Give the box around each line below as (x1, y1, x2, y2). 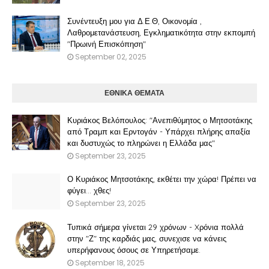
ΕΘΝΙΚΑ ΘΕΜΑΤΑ (104, 88, 165, 97)
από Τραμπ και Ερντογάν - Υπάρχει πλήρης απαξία (67, 127, 250, 136)
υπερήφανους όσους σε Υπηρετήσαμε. (67, 245, 201, 255)
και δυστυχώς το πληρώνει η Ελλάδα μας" (67, 138, 215, 148)
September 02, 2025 (75, 52, 147, 62)
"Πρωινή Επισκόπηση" (67, 39, 146, 49)
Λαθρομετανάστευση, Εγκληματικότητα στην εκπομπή (67, 28, 255, 37)
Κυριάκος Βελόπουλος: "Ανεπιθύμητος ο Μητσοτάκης (67, 115, 252, 125)
